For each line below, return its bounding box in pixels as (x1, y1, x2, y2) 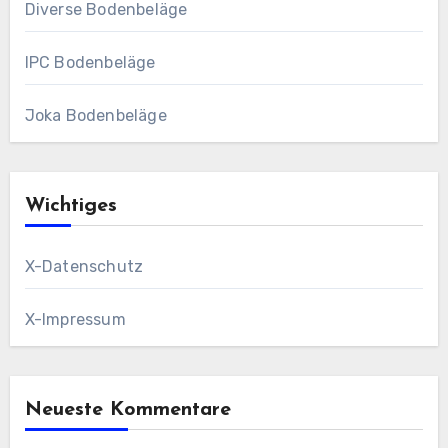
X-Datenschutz (24, 256, 144, 276)
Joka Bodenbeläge (24, 105, 167, 125)
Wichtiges (24, 195, 117, 216)
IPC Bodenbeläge (24, 52, 156, 72)
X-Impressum (24, 309, 126, 329)
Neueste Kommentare (24, 399, 231, 420)
